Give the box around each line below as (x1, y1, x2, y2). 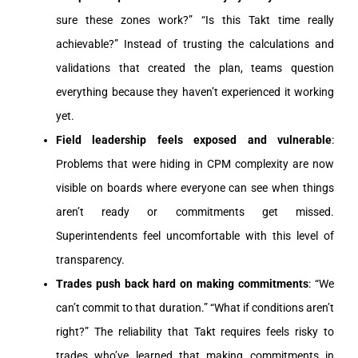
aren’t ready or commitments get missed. (56, 205, 334, 218)
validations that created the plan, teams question (56, 61, 334, 74)
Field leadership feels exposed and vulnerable (56, 133, 332, 146)
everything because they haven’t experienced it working (56, 85, 334, 98)
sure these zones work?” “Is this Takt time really (56, 13, 334, 26)
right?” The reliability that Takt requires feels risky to (56, 324, 334, 338)
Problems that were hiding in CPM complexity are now (56, 157, 334, 170)
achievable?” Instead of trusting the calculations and (56, 37, 334, 50)
